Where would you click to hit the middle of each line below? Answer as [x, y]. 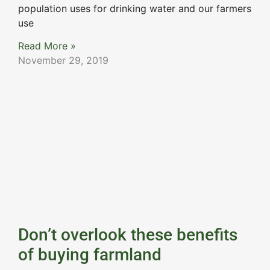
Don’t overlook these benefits [128, 235]
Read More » [47, 46]
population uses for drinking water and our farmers [135, 8]
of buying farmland [90, 255]
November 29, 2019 [63, 61]
